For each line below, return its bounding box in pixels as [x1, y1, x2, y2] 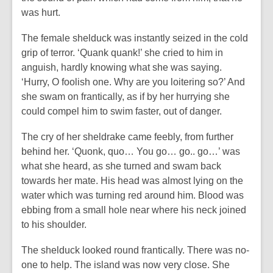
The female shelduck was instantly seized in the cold [21, 33, 248, 43]
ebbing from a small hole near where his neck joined [21, 205, 246, 215]
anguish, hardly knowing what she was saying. [21, 62, 222, 73]
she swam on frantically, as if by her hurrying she [21, 91, 230, 102]
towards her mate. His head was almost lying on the [21, 175, 243, 186]
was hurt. [21, 7, 60, 18]
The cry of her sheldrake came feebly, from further [21, 132, 233, 142]
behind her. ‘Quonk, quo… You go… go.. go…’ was [21, 146, 240, 157]
